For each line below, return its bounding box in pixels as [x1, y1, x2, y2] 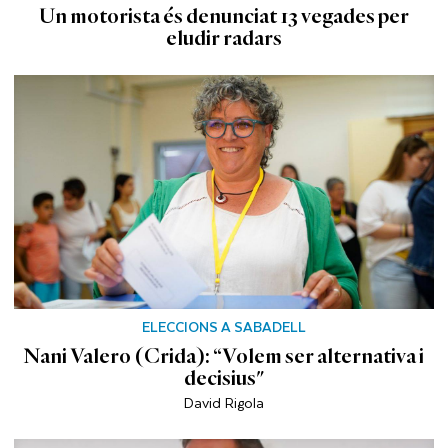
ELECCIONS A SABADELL [142, 315, 306, 339]
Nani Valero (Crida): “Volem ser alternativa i [24, 345, 424, 368]
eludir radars [166, 27, 282, 50]
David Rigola [184, 390, 264, 414]
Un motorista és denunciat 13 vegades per [39, 5, 409, 28]
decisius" [183, 367, 265, 390]
